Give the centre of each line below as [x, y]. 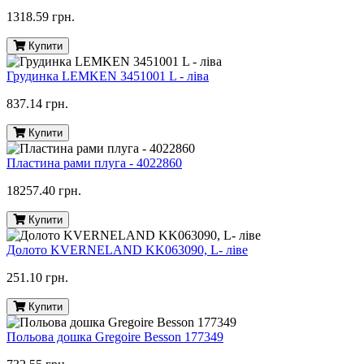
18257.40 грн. [44, 191]
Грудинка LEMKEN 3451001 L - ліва [108, 76]
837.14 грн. [37, 104]
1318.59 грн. [41, 17]
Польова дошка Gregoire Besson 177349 [115, 337]
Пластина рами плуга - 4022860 [94, 163]
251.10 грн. [37, 278]
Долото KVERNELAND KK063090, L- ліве [127, 250]
